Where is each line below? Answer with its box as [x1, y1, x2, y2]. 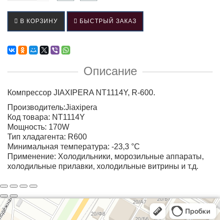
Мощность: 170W [7, 123, 69, 131]
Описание [83, 64, 137, 78]
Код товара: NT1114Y [7, 113, 85, 121]
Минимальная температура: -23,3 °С [7, 142, 140, 151]
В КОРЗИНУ [18, 18, 58, 25]
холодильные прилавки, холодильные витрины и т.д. [7, 162, 198, 170]
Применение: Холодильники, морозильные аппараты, [7, 152, 204, 161]
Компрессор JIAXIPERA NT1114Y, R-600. [7, 88, 155, 97]
